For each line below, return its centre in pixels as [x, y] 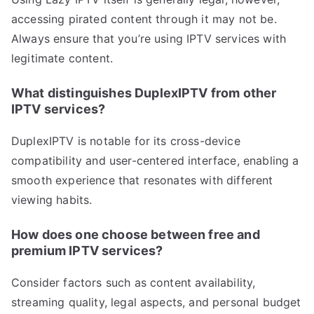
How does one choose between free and [136, 234]
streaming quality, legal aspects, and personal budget [156, 302]
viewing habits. [52, 199]
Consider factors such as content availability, [134, 282]
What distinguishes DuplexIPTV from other [144, 93]
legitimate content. [62, 58]
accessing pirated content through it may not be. [144, 19]
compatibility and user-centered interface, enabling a [155, 160]
